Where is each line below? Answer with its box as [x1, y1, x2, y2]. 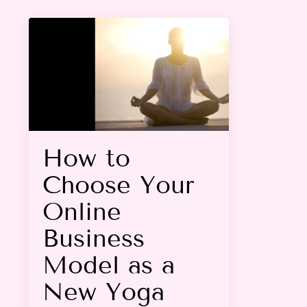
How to [42, 143, 130, 173]
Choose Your [42, 169, 195, 199]
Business [42, 223, 145, 253]
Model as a [42, 249, 175, 280]
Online [42, 196, 121, 226]
